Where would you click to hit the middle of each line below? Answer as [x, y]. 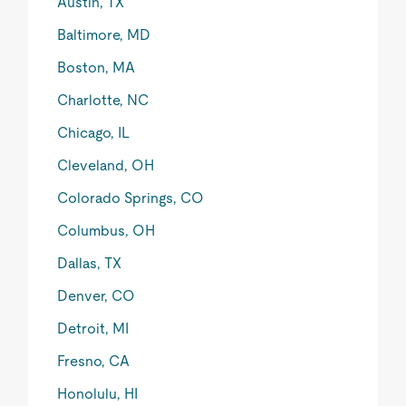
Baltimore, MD [104, 35]
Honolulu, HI [98, 394]
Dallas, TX [90, 263]
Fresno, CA [94, 361]
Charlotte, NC [103, 100]
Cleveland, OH [106, 165]
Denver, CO [97, 296]
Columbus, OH [106, 231]
